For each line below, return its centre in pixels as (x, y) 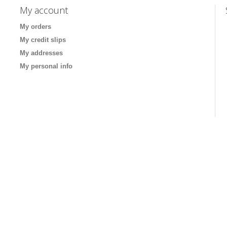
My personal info (46, 66)
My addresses (41, 53)
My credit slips (43, 40)
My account (44, 10)
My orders (35, 27)
